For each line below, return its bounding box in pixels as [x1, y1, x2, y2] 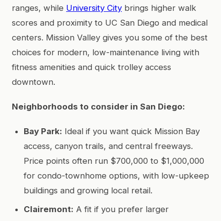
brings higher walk [122, 2, 196, 13]
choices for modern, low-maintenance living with [12, 47, 199, 57]
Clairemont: [24, 204, 74, 214]
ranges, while [12, 2, 66, 13]
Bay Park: [24, 126, 62, 136]
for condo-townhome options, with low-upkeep [24, 170, 209, 181]
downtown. [12, 76, 55, 87]
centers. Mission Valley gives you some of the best [12, 32, 208, 42]
